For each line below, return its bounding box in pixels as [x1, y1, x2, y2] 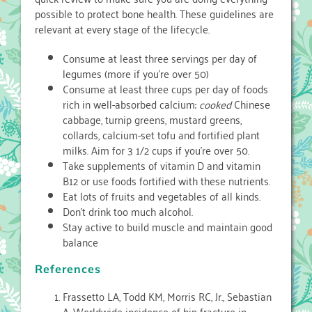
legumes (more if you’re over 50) [63, 63, 209, 84]
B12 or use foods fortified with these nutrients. [63, 171, 270, 191]
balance [63, 232, 98, 252]
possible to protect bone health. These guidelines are [35, 3, 274, 24]
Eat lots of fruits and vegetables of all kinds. [63, 186, 260, 206]
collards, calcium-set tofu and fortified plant [63, 125, 260, 145]
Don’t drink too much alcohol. [63, 201, 193, 221]
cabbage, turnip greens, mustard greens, [63, 109, 242, 130]
